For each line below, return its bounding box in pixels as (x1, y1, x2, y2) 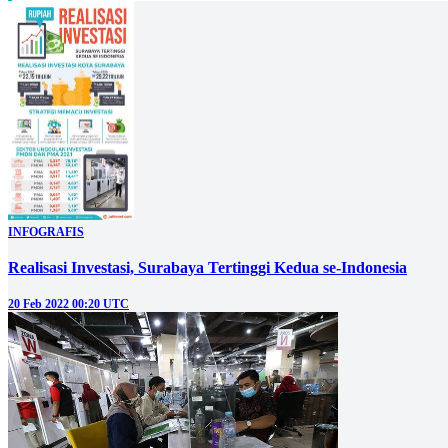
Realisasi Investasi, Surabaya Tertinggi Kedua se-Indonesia (8, 259, 407, 277)
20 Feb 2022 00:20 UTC (8, 297, 129, 312)
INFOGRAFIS (8, 225, 84, 240)
